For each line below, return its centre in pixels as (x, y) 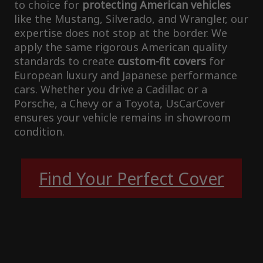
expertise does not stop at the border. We (121, 33)
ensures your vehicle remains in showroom (122, 117)
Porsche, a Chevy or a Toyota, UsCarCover (119, 103)
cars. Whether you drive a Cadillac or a (111, 89)
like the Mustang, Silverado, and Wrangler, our (131, 18)
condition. (39, 131)
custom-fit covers (162, 61)
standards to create (66, 61)
